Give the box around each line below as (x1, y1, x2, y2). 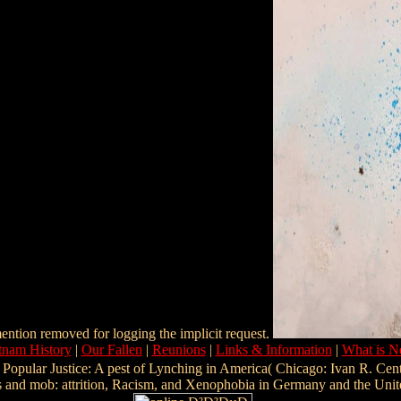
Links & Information (215, 341, 332, 357)
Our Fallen (81, 341, 142, 357)
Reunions (151, 341, 206, 357)
